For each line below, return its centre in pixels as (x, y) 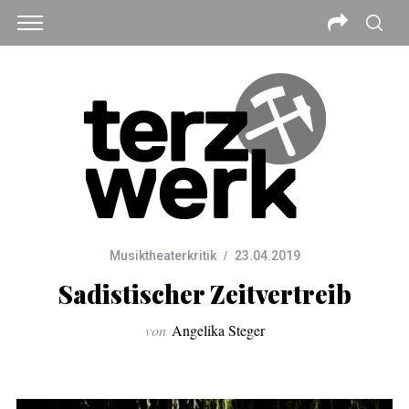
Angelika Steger (218, 330)
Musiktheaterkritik (163, 256)
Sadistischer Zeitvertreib (204, 294)
